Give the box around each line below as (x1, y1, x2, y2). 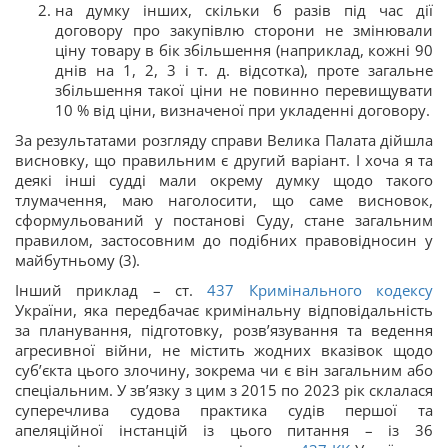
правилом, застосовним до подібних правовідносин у (15, 230, 433, 250)
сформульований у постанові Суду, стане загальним (15, 210, 433, 230)
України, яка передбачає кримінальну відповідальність (15, 300, 433, 320)
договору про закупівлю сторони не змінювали (55, 20, 433, 40)
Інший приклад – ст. (15, 280, 193, 300)
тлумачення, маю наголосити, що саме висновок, (15, 190, 433, 210)
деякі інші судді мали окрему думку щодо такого (15, 170, 433, 190)
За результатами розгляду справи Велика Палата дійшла (15, 130, 433, 150)
